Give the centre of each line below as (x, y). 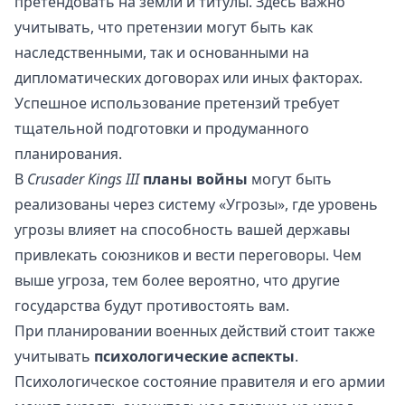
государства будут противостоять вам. (152, 306)
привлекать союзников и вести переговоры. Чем (188, 255)
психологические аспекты (194, 357)
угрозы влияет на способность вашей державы (182, 230)
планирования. (68, 154)
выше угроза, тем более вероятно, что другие (177, 281)
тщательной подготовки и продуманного (162, 129)
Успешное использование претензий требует (177, 104)
